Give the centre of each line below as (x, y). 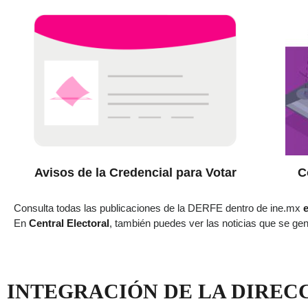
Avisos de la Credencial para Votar (135, 172)
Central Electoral (69, 223)
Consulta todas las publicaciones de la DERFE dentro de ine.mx (158, 208)
